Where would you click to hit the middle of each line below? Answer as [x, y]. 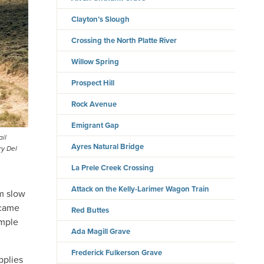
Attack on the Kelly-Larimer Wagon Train [141, 189]
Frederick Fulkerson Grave [117, 253]
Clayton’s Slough [101, 19]
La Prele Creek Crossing [113, 168]
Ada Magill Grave [101, 232]
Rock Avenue [94, 104]
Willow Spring [95, 62]
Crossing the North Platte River [124, 41]
